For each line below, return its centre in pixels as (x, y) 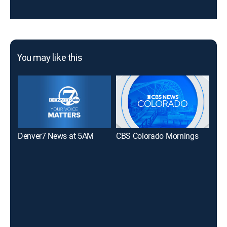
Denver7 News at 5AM (56, 136)
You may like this (50, 58)
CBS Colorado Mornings (157, 136)
